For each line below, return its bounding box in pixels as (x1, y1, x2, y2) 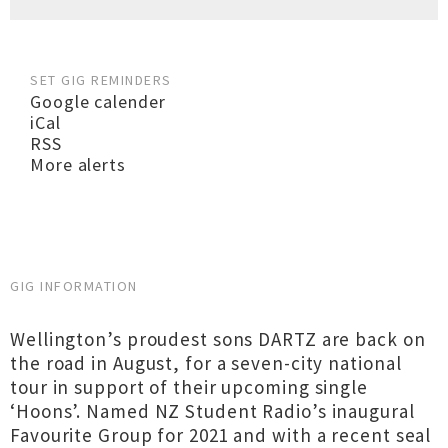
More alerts (30, 153, 126, 176)
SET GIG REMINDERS (30, 71, 172, 89)
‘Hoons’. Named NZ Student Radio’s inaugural (10, 399, 415, 423)
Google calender (30, 90, 166, 113)
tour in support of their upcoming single (10, 375, 368, 399)
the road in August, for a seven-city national (10, 351, 402, 375)
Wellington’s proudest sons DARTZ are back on (10, 327, 426, 351)
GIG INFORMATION (10, 277, 138, 295)
